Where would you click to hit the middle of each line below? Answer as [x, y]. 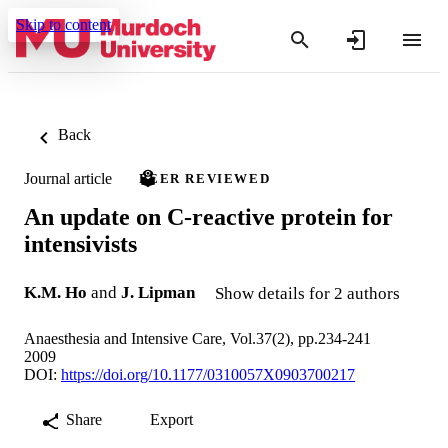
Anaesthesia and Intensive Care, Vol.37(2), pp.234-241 [197, 338]
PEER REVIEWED [205, 178]
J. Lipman [158, 292]
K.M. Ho [55, 292]
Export [171, 419]
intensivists [80, 243]
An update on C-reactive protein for [208, 216]
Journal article [68, 178]
